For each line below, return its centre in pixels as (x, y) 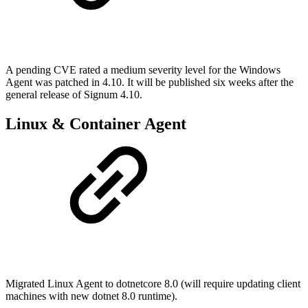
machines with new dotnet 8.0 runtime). (91, 296)
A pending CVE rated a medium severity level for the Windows (143, 70)
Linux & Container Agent (96, 124)
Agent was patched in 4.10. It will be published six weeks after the (150, 82)
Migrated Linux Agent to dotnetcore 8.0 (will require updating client (153, 284)
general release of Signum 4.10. (74, 95)
